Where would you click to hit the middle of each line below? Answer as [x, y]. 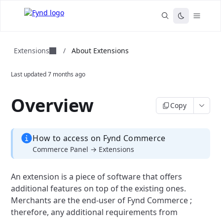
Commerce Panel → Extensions [84, 149]
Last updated [30, 74]
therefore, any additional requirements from [94, 212]
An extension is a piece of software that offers [97, 177]
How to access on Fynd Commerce [99, 138]
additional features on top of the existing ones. [99, 188]
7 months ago [67, 74]
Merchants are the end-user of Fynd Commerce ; [102, 200]
